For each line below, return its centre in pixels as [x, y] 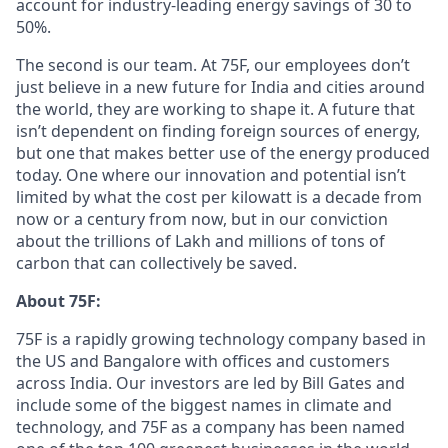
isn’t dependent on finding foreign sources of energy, [218, 131]
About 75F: [58, 301]
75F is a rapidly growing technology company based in [221, 339]
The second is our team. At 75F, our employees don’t [213, 65]
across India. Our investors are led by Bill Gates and [210, 383]
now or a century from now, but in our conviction [202, 219]
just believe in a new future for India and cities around [220, 87]
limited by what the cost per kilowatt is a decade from [219, 197]
